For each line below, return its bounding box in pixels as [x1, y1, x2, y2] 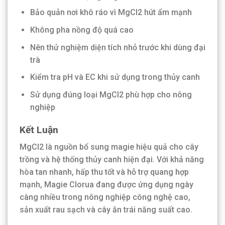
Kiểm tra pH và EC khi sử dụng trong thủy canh [30, 72, 200, 82]
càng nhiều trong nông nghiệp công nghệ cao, [20, 192, 190, 202]
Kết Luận [20, 124, 58, 136]
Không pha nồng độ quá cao [30, 25, 134, 35]
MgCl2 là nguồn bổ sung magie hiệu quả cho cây [20, 142, 198, 152]
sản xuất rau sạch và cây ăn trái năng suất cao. [20, 205, 192, 215]
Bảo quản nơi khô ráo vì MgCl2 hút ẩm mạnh [30, 8, 192, 18]
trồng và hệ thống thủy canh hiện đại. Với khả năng [20, 155, 204, 165]
